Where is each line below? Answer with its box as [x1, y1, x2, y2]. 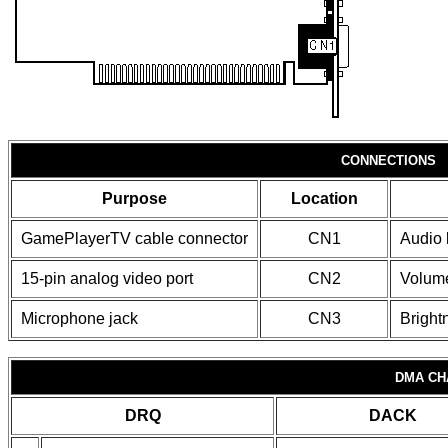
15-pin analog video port [21, 270, 193, 287]
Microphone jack [21, 310, 138, 327]
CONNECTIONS [340, 153, 436, 168]
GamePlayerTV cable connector [21, 230, 248, 247]
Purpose [102, 190, 167, 207]
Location [290, 190, 358, 207]
